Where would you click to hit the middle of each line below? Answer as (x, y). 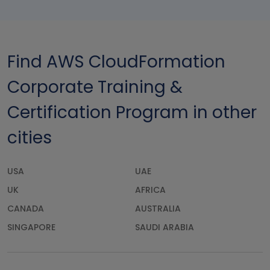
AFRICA (150, 190)
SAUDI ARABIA (165, 228)
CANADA (26, 209)
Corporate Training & (95, 87)
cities (30, 138)
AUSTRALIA (158, 209)
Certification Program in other (132, 113)
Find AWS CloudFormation (116, 62)
